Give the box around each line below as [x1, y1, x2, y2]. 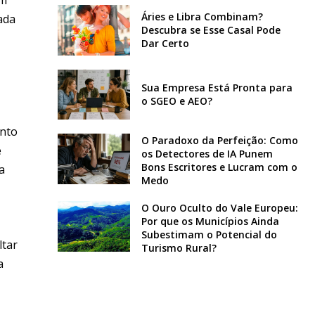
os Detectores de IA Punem [141, 147, 273, 161]
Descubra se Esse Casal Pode [141, 23, 281, 37]
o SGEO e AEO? [141, 94, 212, 108]
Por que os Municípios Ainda [141, 214, 279, 229]
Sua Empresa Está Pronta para [141, 81, 292, 95]
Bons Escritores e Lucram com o [141, 160, 297, 174]
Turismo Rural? [141, 241, 217, 255]
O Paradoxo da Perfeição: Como [141, 134, 298, 148]
